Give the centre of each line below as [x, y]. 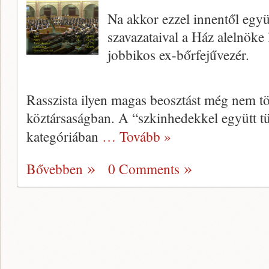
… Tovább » [137, 137]
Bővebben [55, 169]
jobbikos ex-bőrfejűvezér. [178, 55]
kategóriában [64, 137]
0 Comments [144, 169]
